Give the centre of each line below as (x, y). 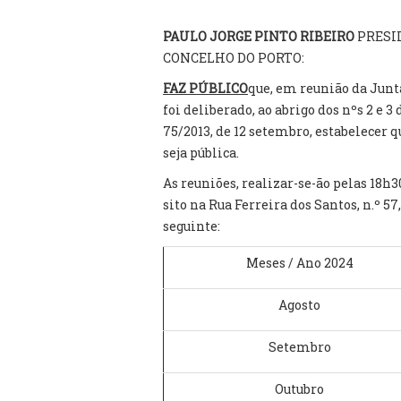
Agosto (299, 305)
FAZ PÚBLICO (205, 88)
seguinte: (192, 226)
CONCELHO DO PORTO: (234, 58)
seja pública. (201, 153)
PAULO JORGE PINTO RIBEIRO (260, 36)
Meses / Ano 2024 (299, 263)
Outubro (299, 389)
